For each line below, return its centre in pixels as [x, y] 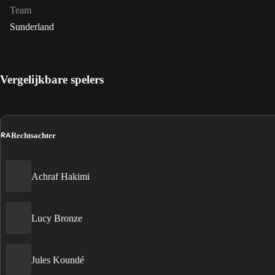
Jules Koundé [58, 260]
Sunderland [32, 27]
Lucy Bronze [57, 218]
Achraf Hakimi [60, 176]
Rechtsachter [33, 135]
